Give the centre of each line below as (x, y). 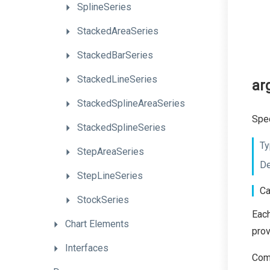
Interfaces (87, 248)
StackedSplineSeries (121, 127)
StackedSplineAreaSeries (131, 103)
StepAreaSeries (111, 152)
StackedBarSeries (115, 55)
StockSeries (103, 200)
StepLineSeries (110, 176)
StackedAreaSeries (118, 31)
